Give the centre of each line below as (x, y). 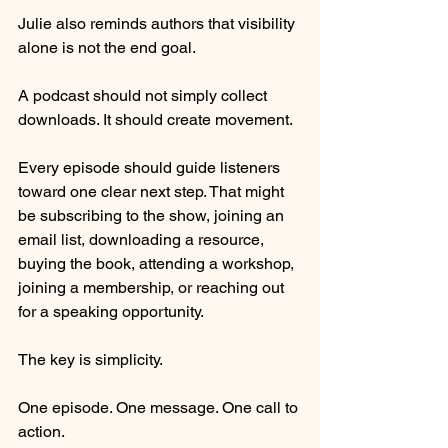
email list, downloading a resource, (143, 239)
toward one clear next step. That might (153, 191)
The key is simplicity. (90, 359)
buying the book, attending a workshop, (158, 263)
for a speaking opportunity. (111, 311)
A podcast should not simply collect (144, 95)
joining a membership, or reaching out (153, 287)
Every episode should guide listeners (151, 167)
